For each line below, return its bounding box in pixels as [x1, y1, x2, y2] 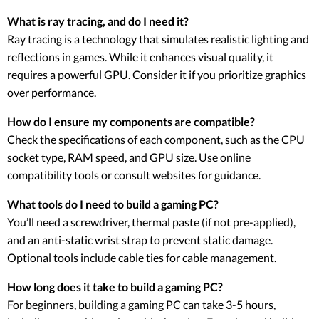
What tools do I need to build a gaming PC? [7, 197, 219, 211]
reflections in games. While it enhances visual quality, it [7, 49, 273, 63]
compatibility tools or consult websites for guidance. [7, 167, 261, 182]
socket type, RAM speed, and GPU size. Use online [7, 150, 251, 164]
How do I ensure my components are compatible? [7, 114, 255, 128]
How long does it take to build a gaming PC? [7, 279, 223, 293]
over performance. [7, 85, 96, 99]
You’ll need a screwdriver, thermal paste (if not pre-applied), [7, 214, 296, 229]
